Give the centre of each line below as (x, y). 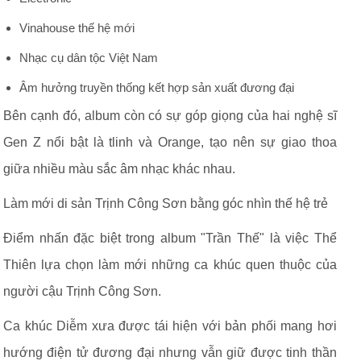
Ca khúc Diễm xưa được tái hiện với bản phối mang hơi (170, 326)
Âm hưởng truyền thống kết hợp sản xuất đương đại (157, 87)
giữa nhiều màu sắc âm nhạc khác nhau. (119, 169)
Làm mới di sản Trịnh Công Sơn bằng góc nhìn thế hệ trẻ (166, 203)
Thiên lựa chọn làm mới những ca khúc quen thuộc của (170, 265)
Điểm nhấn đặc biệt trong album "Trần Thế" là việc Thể (170, 238)
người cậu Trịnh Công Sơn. (82, 291)
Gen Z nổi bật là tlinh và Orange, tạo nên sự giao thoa (170, 142)
